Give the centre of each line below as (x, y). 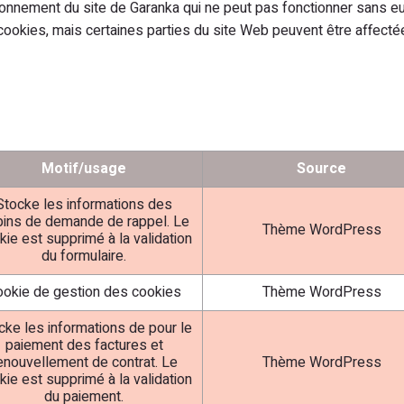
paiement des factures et (84, 345)
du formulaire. (84, 256)
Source (321, 169)
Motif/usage (84, 169)
